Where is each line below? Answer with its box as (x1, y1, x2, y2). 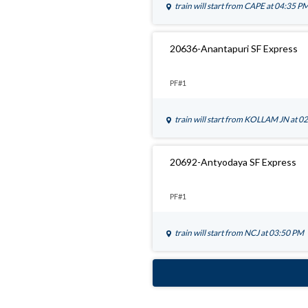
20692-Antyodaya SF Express (170, 156, 296, 168)
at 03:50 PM (261, 228, 304, 239)
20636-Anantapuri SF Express (170, 43, 298, 55)
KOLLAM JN (244, 114, 290, 125)
